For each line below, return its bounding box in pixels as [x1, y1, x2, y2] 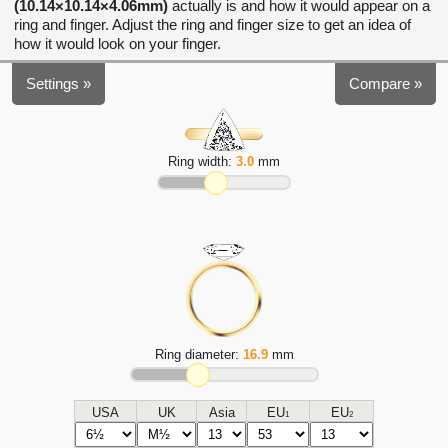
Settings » [26, 75, 91, 92]
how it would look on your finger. [14, 35, 221, 52]
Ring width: [168, 154, 236, 169]
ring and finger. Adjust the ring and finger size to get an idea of [14, 16, 411, 33]
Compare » [349, 75, 422, 92]
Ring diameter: [154, 347, 243, 362]
